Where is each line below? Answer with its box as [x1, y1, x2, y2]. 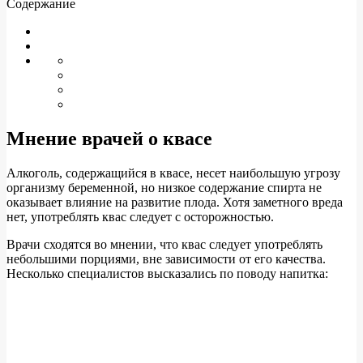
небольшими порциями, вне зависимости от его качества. [6, 251, 326, 266]
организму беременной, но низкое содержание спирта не [6, 180, 322, 194]
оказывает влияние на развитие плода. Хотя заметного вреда [6, 194, 343, 209]
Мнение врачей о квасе [6, 127, 212, 149]
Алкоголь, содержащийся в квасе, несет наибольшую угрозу [6, 165, 340, 180]
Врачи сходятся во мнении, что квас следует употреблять [6, 237, 322, 251]
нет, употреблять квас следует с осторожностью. [6, 209, 274, 224]
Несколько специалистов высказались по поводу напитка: [6, 266, 328, 280]
